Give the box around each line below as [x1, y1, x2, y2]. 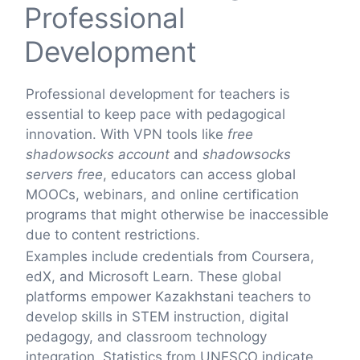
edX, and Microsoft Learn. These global [26, 268, 281, 284]
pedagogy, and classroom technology [26, 328, 267, 345]
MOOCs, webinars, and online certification [26, 186, 299, 202]
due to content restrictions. [26, 226, 200, 243]
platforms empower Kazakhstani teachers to [26, 288, 311, 305]
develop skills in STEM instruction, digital [26, 308, 288, 325]
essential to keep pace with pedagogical [26, 105, 285, 122]
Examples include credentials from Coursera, [26, 247, 314, 264]
